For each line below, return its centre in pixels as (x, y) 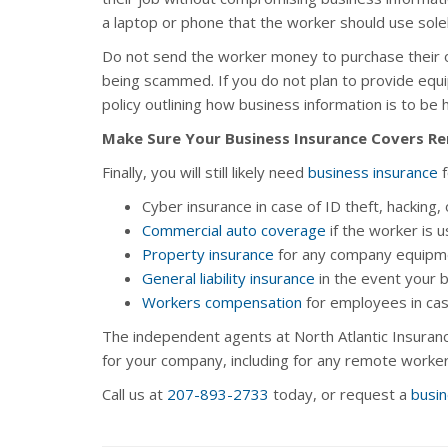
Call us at (134, 393)
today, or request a (340, 393)
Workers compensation (222, 301)
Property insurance (208, 253)
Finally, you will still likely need (205, 171)
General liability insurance (228, 277)
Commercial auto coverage (234, 229)
